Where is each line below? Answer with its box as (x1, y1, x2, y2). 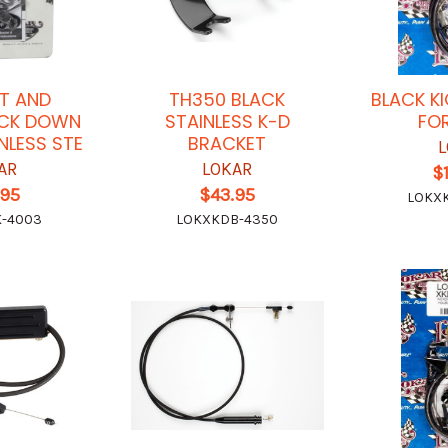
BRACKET (188, 130, 267, 156)
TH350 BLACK (169, 86, 286, 112)
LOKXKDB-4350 (176, 210, 279, 228)
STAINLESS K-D (164, 108, 290, 134)
